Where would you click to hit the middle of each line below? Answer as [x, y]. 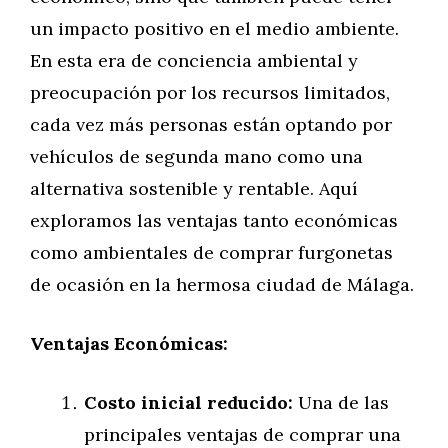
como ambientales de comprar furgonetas [211, 252]
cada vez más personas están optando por [211, 124]
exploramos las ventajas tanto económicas [214, 220]
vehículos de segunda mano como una [196, 156]
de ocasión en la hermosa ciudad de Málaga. [222, 284]
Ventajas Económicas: [129, 343]
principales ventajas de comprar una [242, 434]
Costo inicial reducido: [188, 402]
